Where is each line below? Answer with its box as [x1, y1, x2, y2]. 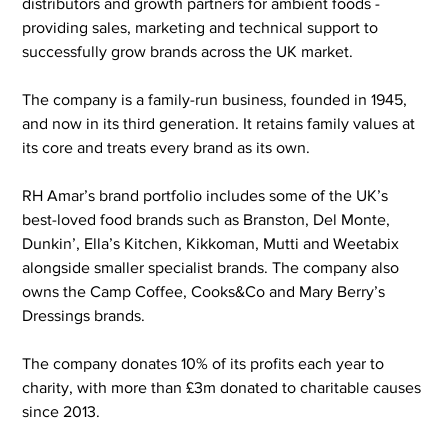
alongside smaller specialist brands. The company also [22, 258, 404, 276]
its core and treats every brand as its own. [22, 138, 311, 156]
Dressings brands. [22, 306, 146, 324]
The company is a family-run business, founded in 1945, [22, 90, 412, 108]
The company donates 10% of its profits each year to [22, 354, 389, 372]
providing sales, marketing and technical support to [22, 18, 383, 36]
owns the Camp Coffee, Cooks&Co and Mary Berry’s [22, 282, 390, 300]
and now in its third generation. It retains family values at [22, 114, 420, 132]
